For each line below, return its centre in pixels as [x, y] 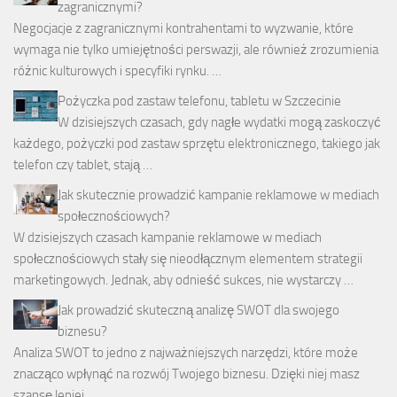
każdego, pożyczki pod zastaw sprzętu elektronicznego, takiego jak [197, 144]
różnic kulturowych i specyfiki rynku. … [117, 71]
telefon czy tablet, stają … [83, 165]
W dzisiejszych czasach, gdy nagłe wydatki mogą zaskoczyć [219, 123]
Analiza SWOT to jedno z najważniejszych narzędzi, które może [186, 353]
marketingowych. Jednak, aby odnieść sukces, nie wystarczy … [183, 280]
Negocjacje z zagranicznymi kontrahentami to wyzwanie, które [183, 29]
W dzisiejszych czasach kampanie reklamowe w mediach [167, 238]
